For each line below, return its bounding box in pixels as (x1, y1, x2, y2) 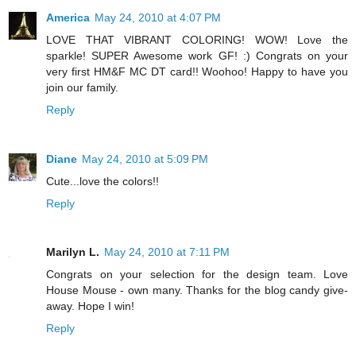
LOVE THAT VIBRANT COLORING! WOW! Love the (46, 33, 348, 46)
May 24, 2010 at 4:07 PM (95, 10, 221, 24)
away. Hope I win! (46, 300, 134, 313)
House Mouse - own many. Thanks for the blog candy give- (46, 284, 348, 297)
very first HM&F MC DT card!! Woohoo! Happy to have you (46, 64, 348, 78)
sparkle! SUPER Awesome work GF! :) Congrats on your (46, 48, 348, 62)
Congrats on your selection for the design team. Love (46, 268, 348, 281)
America (46, 10, 90, 24)
